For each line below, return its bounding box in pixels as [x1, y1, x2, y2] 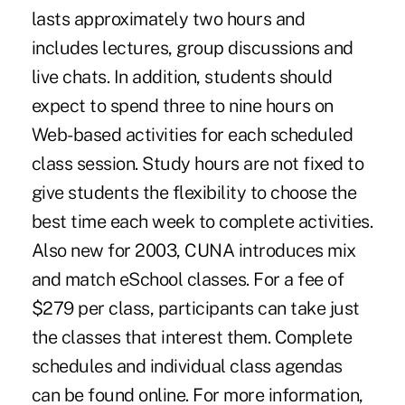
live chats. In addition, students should [31, 65, 333, 88]
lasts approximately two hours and [31, 7, 306, 30]
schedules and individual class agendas [31, 354, 343, 377]
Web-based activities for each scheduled [31, 123, 353, 146]
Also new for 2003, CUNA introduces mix [31, 239, 356, 261]
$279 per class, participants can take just [31, 297, 360, 319]
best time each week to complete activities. [31, 210, 373, 232]
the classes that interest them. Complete [31, 325, 353, 348]
